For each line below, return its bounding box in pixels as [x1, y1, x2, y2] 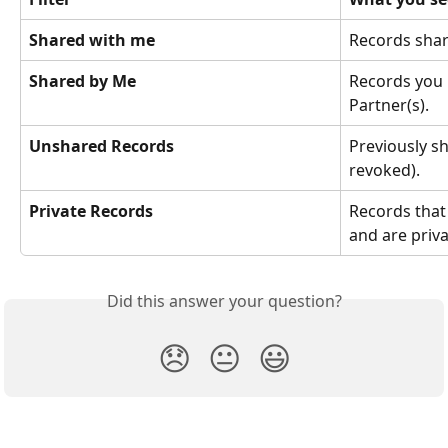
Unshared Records [29, 135, 174, 158]
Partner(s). [349, 94, 429, 117]
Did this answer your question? [106, 290, 342, 313]
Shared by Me [29, 70, 136, 93]
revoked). [349, 159, 420, 182]
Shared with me [29, 29, 155, 52]
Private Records [29, 200, 153, 223]
